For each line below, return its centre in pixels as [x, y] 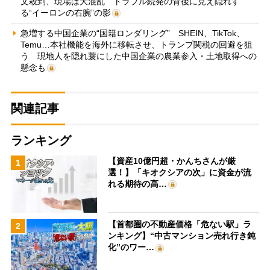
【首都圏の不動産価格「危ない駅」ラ [180, 224]
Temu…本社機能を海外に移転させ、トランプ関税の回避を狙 [136, 44]
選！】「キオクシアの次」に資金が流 [180, 172]
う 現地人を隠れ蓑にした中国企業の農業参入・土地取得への [138, 56]
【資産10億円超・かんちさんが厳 [172, 161]
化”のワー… [131, 247]
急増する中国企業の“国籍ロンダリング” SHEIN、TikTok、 [132, 33]
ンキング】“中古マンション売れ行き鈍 [182, 236]
